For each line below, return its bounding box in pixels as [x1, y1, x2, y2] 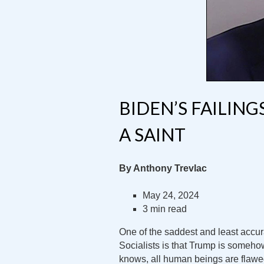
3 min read [143, 204, 187, 214]
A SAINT [119, 124, 186, 145]
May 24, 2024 [143, 190, 199, 200]
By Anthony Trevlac [119, 163, 207, 173]
